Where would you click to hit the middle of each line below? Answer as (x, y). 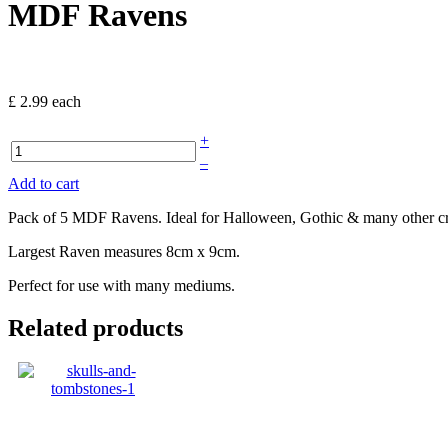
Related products (95, 328)
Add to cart (43, 184)
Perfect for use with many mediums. (121, 286)
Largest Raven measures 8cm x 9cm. (124, 252)
